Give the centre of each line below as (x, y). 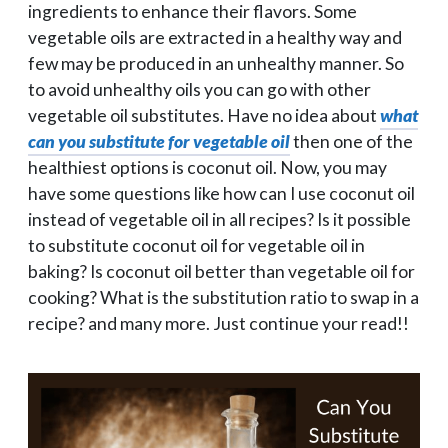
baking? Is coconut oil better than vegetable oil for (221, 271)
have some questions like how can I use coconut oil (221, 193)
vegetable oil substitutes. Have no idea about (204, 115)
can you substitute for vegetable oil (159, 141)
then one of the (351, 141)
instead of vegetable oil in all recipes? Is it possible (219, 219)
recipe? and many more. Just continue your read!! (218, 323)
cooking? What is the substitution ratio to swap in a (223, 297)
